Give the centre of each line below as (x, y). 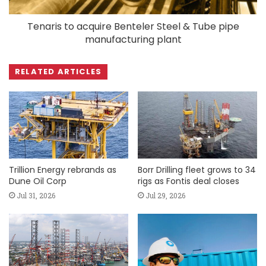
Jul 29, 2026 (165, 195)
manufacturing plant (133, 39)
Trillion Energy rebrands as (63, 170)
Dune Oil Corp (38, 181)
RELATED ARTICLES (58, 71)
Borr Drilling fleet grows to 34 (197, 170)
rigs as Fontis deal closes (189, 181)
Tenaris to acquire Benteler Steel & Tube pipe (133, 26)
